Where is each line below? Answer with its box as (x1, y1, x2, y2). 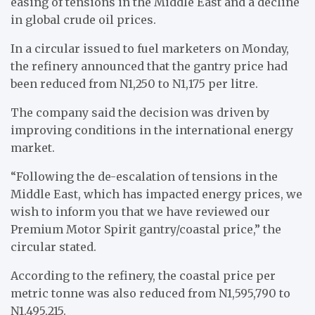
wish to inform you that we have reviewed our (11, 204, 270, 219)
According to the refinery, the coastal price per (11, 268, 276, 283)
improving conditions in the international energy (11, 122, 293, 137)
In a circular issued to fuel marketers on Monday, (11, 41, 289, 56)
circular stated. (11, 239, 96, 254)
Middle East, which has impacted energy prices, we (11, 186, 302, 201)
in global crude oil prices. (11, 12, 156, 27)
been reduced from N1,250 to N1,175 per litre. (11, 76, 258, 91)
